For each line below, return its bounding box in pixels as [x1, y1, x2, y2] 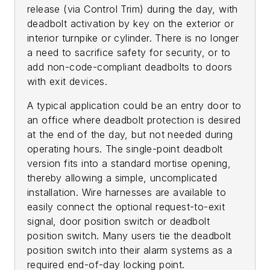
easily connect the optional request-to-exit [27, 200, 225, 213]
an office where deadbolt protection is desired [27, 113, 241, 126]
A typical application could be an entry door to [27, 99, 242, 111]
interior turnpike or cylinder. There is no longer [27, 31, 239, 44]
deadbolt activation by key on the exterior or [27, 17, 234, 30]
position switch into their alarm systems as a [27, 243, 232, 256]
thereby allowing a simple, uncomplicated [27, 171, 217, 184]
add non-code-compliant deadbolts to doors [27, 60, 233, 73]
